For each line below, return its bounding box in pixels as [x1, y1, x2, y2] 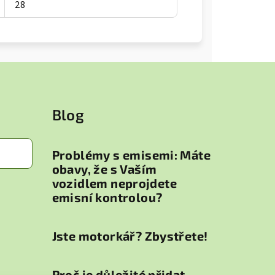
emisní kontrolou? [52, 190, 163, 204]
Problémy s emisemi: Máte [52, 147, 211, 162]
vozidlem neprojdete [52, 176, 177, 190]
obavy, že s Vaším [52, 161, 157, 176]
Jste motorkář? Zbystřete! [52, 228, 208, 243]
